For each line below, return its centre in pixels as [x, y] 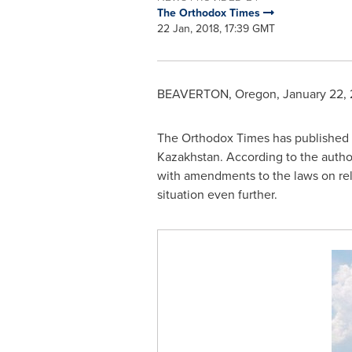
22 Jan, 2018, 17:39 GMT [216, 29]
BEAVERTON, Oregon [216, 94]
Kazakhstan [188, 157]
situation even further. [217, 194]
